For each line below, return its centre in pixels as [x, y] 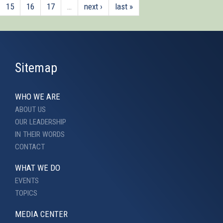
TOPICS [26, 193]
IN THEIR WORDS [40, 134]
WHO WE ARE [38, 96]
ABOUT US [30, 109]
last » [124, 6]
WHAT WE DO [38, 167]
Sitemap [36, 67]
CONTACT [30, 147]
